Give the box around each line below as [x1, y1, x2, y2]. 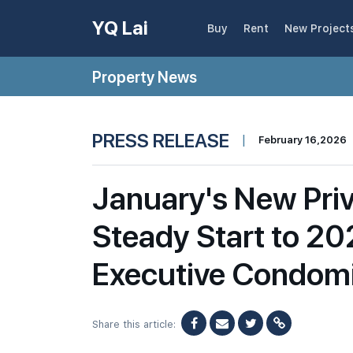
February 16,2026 [258, 134, 347, 146]
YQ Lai [92, 17, 148, 39]
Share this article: [92, 318, 176, 330]
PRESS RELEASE [92, 127, 229, 152]
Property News [92, 66, 197, 87]
